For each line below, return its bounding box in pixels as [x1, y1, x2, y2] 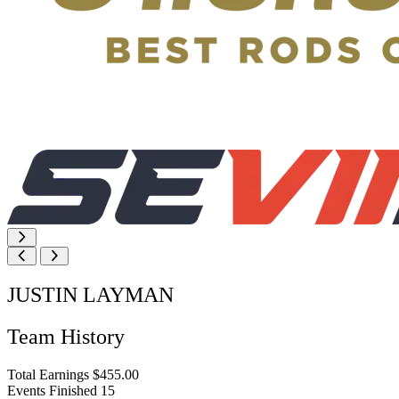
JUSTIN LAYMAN [7, 282, 174, 306]
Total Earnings [7, 366, 89, 382]
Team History [7, 324, 125, 348]
